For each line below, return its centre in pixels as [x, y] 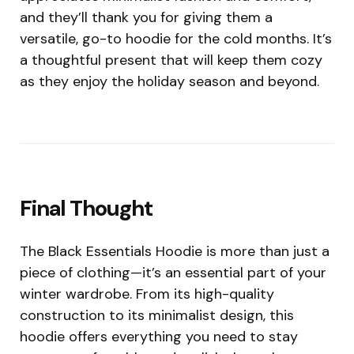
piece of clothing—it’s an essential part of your [173, 272]
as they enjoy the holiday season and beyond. [169, 81]
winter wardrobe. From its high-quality [147, 294]
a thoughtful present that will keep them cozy [171, 60]
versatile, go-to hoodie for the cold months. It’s [176, 38]
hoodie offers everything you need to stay [159, 336]
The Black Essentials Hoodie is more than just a [175, 251]
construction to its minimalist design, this [157, 315]
